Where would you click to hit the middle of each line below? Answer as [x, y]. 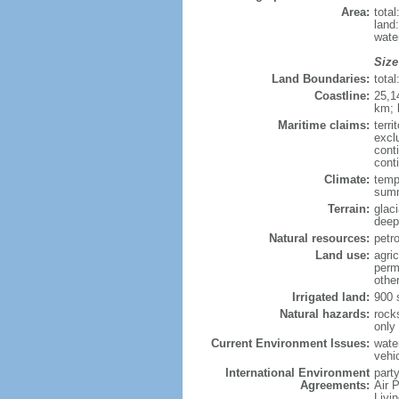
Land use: [342, 255]
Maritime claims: [323, 125]
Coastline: [342, 96]
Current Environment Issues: [290, 343]
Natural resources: [319, 238]
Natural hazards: [324, 314]
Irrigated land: [330, 297]
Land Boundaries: [320, 79]
